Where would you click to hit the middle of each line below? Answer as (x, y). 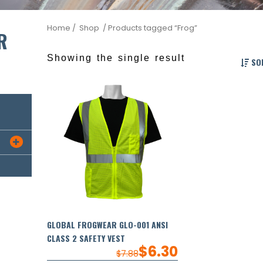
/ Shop (86, 28)
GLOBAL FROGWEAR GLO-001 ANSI (107, 224)
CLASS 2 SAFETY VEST (86, 238)
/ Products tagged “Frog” (149, 28)
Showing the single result (116, 58)
